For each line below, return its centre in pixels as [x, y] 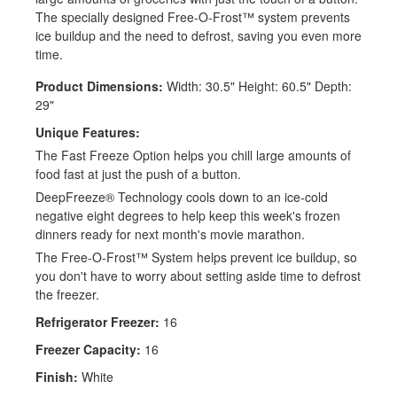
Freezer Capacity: [88, 349]
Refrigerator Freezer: [97, 321]
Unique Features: [88, 132]
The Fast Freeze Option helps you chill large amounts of [193, 155]
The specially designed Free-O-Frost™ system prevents [193, 16]
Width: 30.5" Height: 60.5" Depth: [259, 86]
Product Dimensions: [101, 86]
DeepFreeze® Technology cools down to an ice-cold [182, 196]
